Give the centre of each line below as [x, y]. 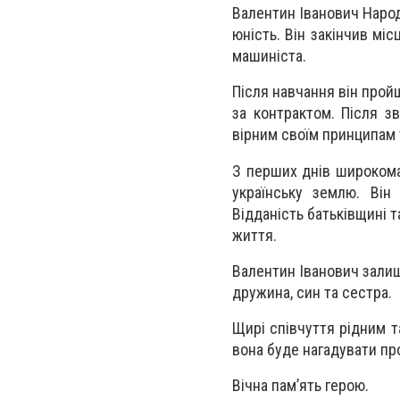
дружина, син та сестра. [312, 292]
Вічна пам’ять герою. [300, 386]
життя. [254, 235]
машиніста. [269, 56]
